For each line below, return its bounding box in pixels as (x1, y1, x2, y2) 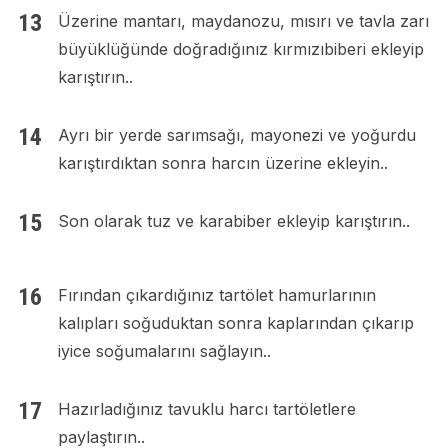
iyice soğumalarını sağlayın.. (57, 341, 271, 362)
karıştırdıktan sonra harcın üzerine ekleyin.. (57, 153, 388, 174)
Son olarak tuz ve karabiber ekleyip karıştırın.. (57, 211, 410, 232)
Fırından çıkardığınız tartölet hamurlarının (57, 285, 376, 306)
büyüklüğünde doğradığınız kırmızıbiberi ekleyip (57, 39, 424, 60)
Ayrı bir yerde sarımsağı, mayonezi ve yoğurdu (57, 125, 416, 146)
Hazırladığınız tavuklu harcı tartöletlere (57, 399, 356, 420)
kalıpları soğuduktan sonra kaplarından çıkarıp (57, 313, 414, 334)
